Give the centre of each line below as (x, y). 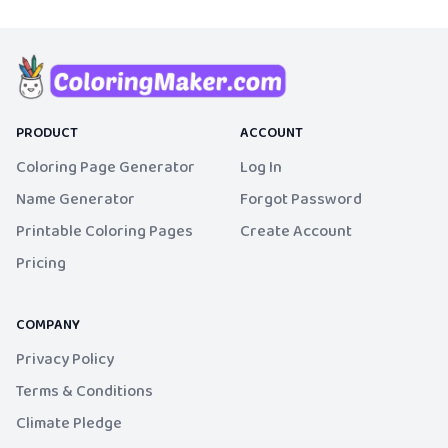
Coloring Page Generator (105, 168)
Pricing (41, 264)
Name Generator (75, 200)
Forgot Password (301, 200)
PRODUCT (47, 134)
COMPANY (48, 326)
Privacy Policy (65, 360)
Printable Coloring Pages (104, 232)
